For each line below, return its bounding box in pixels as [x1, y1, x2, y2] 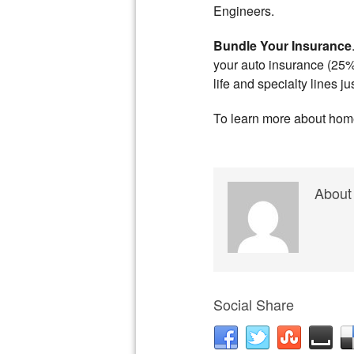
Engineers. [213, 2, 274, 20]
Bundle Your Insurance [213, 36, 352, 55]
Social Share [213, 294, 294, 314]
